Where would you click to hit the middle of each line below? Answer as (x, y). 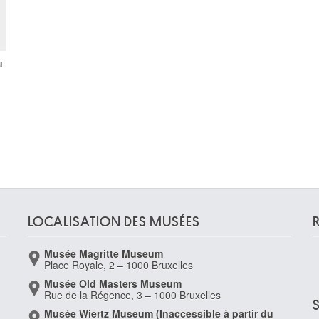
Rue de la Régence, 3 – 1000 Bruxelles (132, 295)
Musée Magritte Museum (104, 253)
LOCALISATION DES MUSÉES (114, 222)
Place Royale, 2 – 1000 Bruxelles (119, 265)
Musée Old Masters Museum (113, 283)
